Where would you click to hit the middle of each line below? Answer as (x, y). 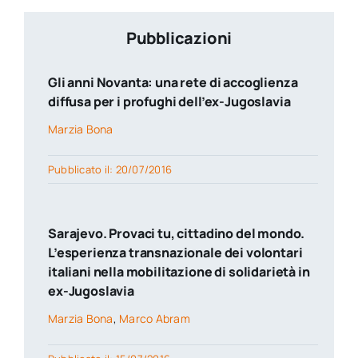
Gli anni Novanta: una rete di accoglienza (173, 83)
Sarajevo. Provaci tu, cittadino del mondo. (176, 234)
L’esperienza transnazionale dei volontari (175, 253)
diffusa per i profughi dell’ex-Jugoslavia (169, 102)
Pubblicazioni (179, 38)
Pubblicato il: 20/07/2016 (109, 170)
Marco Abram (155, 319)
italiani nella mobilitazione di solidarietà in (179, 272)
